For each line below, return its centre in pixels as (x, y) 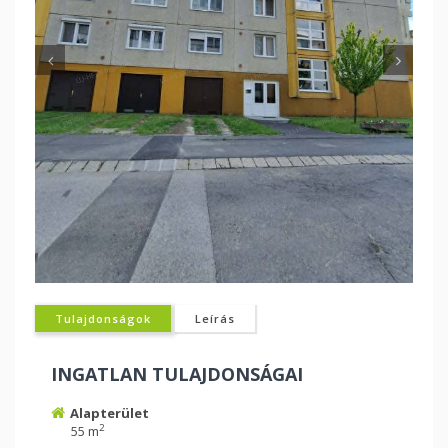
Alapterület (109, 413)
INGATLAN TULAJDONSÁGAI (177, 374)
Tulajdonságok (103, 318)
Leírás (215, 318)
